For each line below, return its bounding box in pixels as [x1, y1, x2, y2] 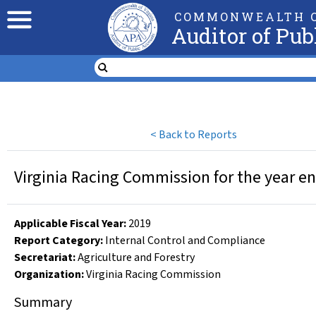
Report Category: [14, 233, 103, 248]
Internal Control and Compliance [105, 233, 265, 248]
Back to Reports [159, 126, 238, 142]
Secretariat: [14, 250, 75, 265]
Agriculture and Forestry [78, 250, 195, 265]
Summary [14, 293, 72, 312]
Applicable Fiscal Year [14, 216, 123, 231]
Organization [14, 267, 81, 282]
